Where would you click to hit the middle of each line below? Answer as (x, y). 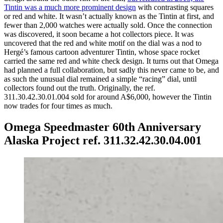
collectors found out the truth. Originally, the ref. (80, 88)
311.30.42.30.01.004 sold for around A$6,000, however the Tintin (108, 97)
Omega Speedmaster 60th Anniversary (103, 127)
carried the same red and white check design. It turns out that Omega (111, 61)
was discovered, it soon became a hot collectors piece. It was (99, 34)
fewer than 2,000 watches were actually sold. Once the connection (108, 25)
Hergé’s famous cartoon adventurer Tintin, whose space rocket (102, 52)
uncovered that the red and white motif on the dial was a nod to (103, 43)
